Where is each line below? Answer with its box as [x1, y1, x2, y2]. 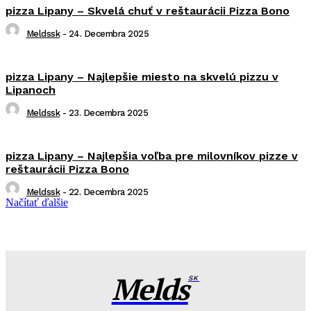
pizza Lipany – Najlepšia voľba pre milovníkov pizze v [6, 149, 298, 162]
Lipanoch [6, 83, 56, 96]
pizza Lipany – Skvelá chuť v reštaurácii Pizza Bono [6, 3, 289, 17]
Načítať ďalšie [6, 196, 68, 208]
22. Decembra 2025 [68, 186, 148, 197]
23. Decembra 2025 [68, 107, 148, 118]
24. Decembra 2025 [68, 28, 149, 39]
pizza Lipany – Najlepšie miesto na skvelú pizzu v [6, 69, 278, 83]
